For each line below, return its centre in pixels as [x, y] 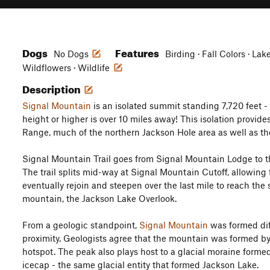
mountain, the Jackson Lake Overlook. [99, 198]
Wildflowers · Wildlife [67, 67]
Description [52, 88]
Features [138, 52]
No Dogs [71, 54]
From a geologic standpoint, [81, 225]
